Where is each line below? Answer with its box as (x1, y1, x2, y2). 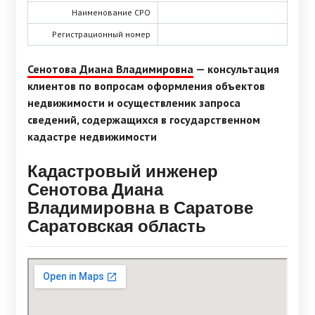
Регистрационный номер (52, 29, 150, 39)
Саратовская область (27, 213, 206, 238)
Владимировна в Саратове (27, 195, 253, 220)
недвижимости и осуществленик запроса (27, 96, 240, 110)
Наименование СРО (72, 7, 150, 18)
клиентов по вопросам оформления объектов (27, 79, 265, 94)
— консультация (193, 62, 279, 77)
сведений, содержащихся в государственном (27, 112, 260, 127)
